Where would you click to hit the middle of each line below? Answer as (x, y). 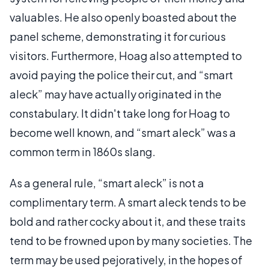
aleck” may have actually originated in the (116, 94)
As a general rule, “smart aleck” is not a (107, 183)
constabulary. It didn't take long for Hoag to (120, 113)
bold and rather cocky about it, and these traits (128, 221)
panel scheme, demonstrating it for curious (118, 36)
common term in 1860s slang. (83, 152)
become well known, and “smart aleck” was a (123, 132)
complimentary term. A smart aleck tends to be (128, 202)
